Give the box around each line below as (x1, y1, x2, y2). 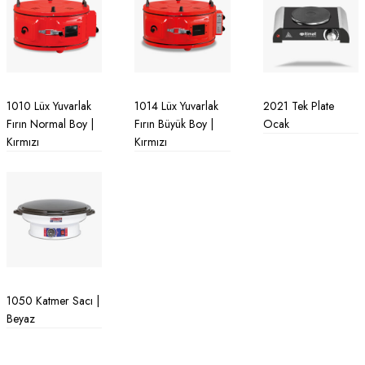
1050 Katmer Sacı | (7, 292, 99, 310)
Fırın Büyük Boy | (134, 116, 214, 133)
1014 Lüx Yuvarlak (134, 98, 219, 115)
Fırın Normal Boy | (7, 116, 94, 133)
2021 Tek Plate (262, 98, 334, 115)
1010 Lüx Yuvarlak (7, 98, 91, 115)
